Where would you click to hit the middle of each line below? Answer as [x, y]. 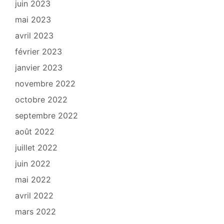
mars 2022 [35, 212]
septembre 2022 [46, 116]
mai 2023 [33, 20]
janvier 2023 [39, 68]
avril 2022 [34, 196]
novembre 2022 [45, 84]
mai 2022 [33, 180]
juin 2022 [33, 164]
